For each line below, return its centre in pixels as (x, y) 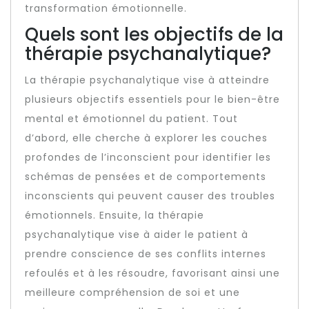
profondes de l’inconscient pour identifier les (148, 157)
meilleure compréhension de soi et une (132, 292)
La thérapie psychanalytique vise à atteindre (147, 80)
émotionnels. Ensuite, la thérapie (114, 215)
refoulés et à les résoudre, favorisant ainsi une (152, 273)
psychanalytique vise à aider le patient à (137, 234)
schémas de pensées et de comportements (146, 176)
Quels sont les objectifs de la (154, 34)
